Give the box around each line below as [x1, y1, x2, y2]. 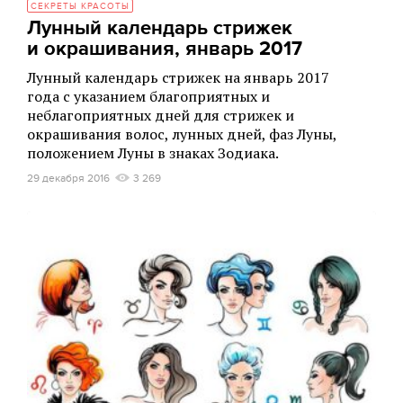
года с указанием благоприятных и [27, 86, 270, 106]
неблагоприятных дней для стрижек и [27, 105, 294, 125]
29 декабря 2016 [27, 172, 110, 184]
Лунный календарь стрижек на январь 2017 [27, 67, 329, 87]
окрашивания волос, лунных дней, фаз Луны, [27, 124, 336, 144]
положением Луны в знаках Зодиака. [27, 143, 279, 163]
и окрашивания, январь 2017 [27, 37, 302, 61]
